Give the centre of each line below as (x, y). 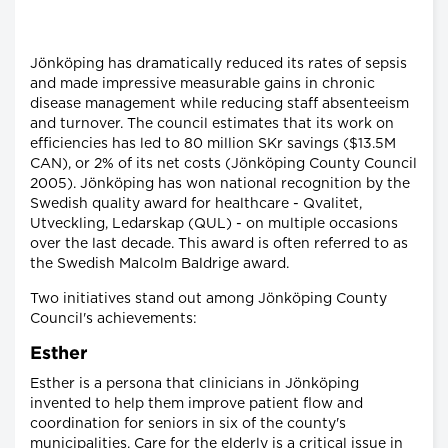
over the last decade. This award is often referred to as (219, 243)
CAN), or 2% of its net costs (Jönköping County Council (223, 163)
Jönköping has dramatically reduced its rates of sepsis (218, 63)
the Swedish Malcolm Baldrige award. (159, 263)
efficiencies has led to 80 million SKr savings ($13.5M (213, 143)
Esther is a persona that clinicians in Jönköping (194, 383)
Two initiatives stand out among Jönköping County (208, 298)
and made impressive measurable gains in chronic (202, 83)
